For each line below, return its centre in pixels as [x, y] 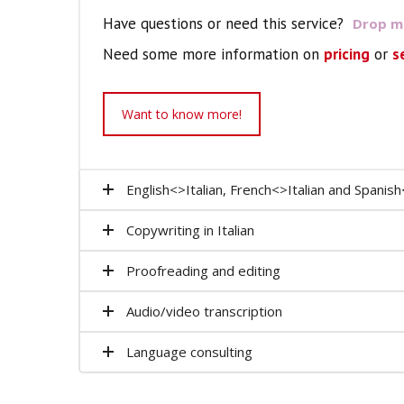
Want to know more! [182, 114]
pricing [347, 54]
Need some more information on [213, 54]
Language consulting [189, 351]
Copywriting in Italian [190, 230]
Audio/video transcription [204, 311]
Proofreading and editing [203, 270]
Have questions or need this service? [225, 23]
